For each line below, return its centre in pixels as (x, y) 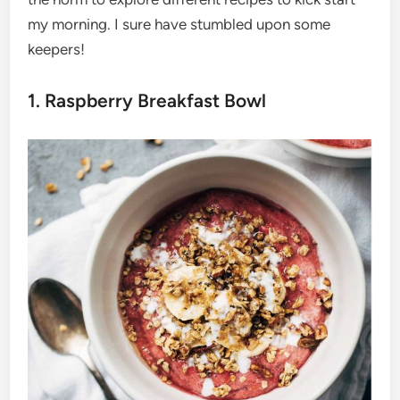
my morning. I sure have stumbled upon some (179, 24)
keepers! (57, 49)
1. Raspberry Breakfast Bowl (147, 100)
